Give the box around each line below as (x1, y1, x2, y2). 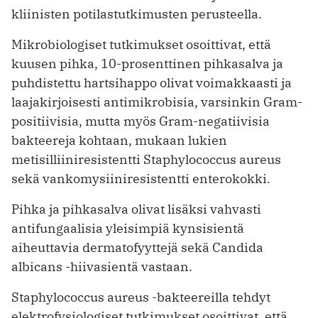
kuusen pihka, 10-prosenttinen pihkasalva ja (11, 55, 283, 72)
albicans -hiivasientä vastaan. (11, 258, 192, 275)
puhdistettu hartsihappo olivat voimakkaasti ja (11, 75, 292, 92)
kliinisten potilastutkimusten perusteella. (11, 6, 262, 23)
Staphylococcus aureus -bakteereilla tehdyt (11, 289, 270, 306)
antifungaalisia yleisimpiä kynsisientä (11, 220, 244, 237)
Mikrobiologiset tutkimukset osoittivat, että (11, 36, 271, 53)
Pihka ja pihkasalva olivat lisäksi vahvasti (11, 201, 261, 218)
